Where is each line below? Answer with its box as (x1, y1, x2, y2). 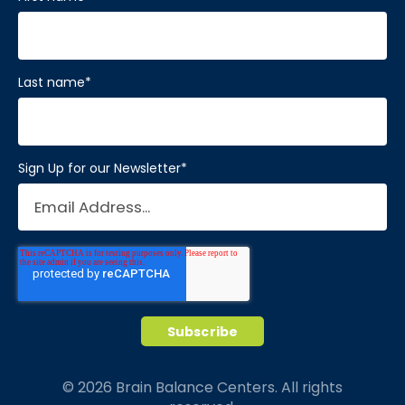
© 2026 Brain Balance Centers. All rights (62, 376, 343, 398)
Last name (18, 73, 85, 92)
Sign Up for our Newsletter (18, 159, 181, 178)
